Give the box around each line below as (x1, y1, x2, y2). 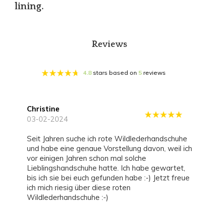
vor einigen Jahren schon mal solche (27, 153, 146, 163)
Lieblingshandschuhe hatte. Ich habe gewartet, (27, 163, 185, 173)
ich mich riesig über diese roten (27, 183, 131, 193)
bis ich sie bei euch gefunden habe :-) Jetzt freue (27, 173, 190, 183)
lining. (15, 1, 44, 12)
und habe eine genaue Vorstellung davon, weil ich (27, 144, 192, 153)
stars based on (91, 69, 138, 77)
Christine (27, 104, 60, 114)
